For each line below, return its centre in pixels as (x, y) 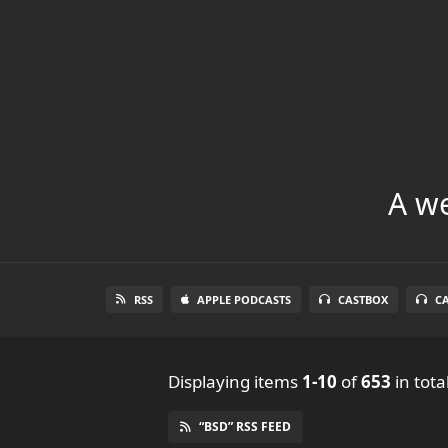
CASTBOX (363, 299)
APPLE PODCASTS (244, 299)
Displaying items (235, 381)
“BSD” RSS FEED (245, 426)
